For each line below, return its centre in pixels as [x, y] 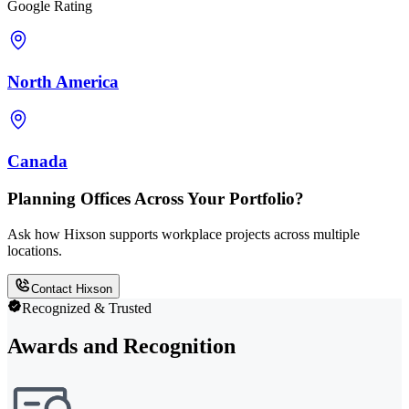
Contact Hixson [72, 288]
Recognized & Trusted [87, 308]
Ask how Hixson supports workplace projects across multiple [184, 234]
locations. [35, 250]
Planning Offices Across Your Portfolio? [156, 198]
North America [63, 81]
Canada [37, 162]
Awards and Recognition [121, 346]
